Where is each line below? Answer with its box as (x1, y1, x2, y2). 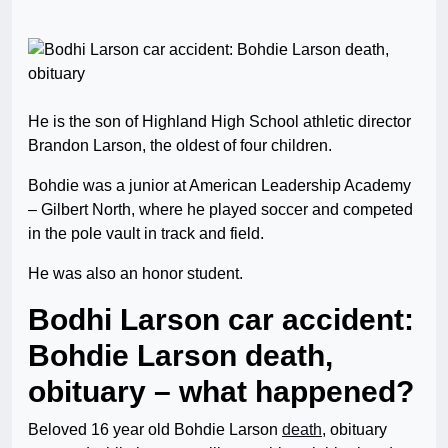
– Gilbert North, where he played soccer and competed (28, 201, 413, 219)
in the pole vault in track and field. (28, 225, 264, 243)
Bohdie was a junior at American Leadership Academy (28, 177, 411, 195)
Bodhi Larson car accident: (28, 303, 414, 337)
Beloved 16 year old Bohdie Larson (28, 421, 282, 439)
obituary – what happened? (28, 375, 414, 409)
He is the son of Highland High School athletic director (28, 113, 411, 131)
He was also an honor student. (28, 265, 243, 283)
